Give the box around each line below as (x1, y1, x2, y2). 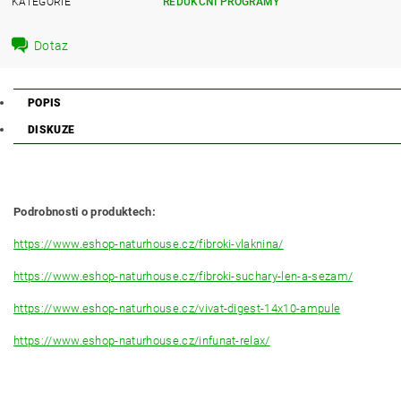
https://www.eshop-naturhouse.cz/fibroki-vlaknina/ (13, 237, 284, 251)
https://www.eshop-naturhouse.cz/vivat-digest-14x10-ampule (13, 302, 341, 315)
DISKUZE (28, 124, 75, 136)
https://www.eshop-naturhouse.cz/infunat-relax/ (13, 334, 270, 347)
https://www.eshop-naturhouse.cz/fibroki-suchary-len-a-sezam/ (13, 269, 354, 283)
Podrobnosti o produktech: (13, 205, 156, 218)
